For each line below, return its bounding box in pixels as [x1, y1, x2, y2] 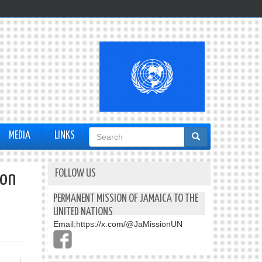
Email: [53, 219, 76, 229]
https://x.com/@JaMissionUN [76, 219, 182, 229]
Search [89, 128, 125, 144]
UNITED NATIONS [53, 206, 113, 218]
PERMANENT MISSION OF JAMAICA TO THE [53, 193, 198, 204]
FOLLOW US [55, 168, 96, 179]
